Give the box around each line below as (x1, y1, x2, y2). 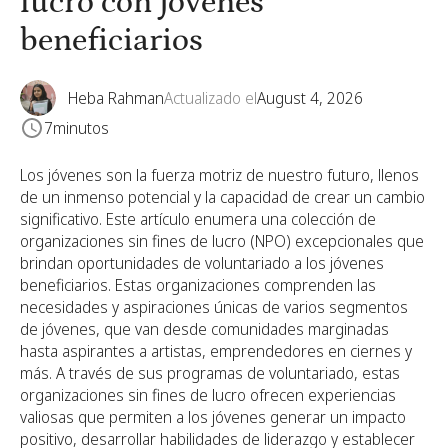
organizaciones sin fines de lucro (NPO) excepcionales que (20, 230, 424, 252)
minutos (53, 117, 109, 139)
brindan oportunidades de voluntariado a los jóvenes (20, 252, 384, 274)
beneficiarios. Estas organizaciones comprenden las (20, 274, 376, 296)
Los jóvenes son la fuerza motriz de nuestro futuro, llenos (20, 164, 419, 186)
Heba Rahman (68, 87, 164, 109)
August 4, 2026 (257, 87, 363, 109)
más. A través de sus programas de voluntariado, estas (20, 362, 400, 384)
